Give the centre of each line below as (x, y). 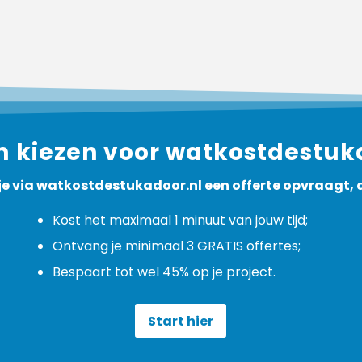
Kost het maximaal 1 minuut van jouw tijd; (180, 220)
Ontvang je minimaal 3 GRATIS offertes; (176, 246)
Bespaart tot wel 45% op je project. (164, 271)
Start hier (181, 321)
